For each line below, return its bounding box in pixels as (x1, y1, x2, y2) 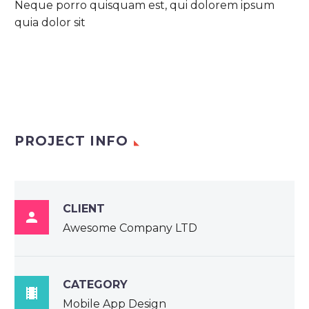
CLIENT (63, 201, 105, 215)
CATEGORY (63, 277, 128, 291)
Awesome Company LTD (63, 221, 197, 235)
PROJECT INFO (14, 132, 129, 149)
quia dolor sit (14, 15, 86, 29)
